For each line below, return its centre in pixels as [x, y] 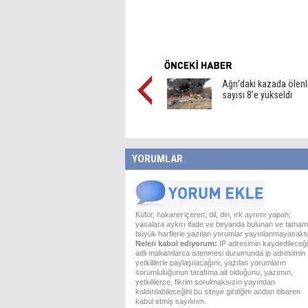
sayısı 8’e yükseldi [257, 95]
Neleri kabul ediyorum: [176, 243]
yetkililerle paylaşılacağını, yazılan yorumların [211, 263]
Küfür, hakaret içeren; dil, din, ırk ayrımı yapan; [213, 214]
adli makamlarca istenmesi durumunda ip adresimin [220, 253]
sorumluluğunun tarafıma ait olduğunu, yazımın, [214, 272]
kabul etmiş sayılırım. [171, 301]
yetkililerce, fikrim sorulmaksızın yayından [205, 282]
